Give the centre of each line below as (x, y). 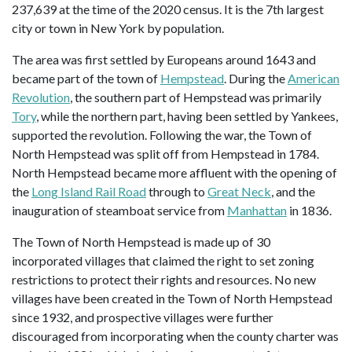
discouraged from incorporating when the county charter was (175, 335)
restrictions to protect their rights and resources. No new (164, 279)
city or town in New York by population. (118, 27)
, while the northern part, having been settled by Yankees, (187, 115)
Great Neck (239, 191)
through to (177, 191)
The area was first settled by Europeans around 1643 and (164, 59)
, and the (293, 191)
